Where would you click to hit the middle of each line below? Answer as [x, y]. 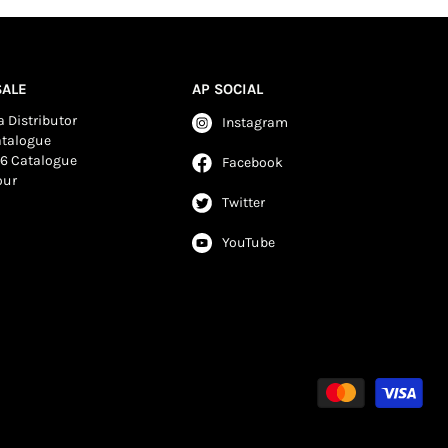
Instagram [255, 122]
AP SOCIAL [228, 88]
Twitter [244, 202]
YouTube [249, 242]
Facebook [253, 162]
